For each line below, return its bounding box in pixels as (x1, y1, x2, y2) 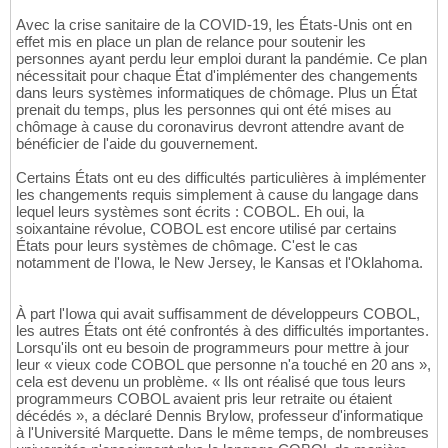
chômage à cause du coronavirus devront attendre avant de (16, 118, 404, 136)
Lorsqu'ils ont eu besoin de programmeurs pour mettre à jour (16, 339, 409, 357)
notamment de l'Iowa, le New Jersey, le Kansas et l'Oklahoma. (16, 254, 423, 272)
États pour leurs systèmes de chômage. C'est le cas (16, 237, 358, 255)
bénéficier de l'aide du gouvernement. (16, 135, 258, 153)
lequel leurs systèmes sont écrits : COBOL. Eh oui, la (16, 203, 364, 221)
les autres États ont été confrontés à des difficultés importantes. (16, 322, 429, 340)
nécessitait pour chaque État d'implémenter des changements (16, 67, 418, 85)
